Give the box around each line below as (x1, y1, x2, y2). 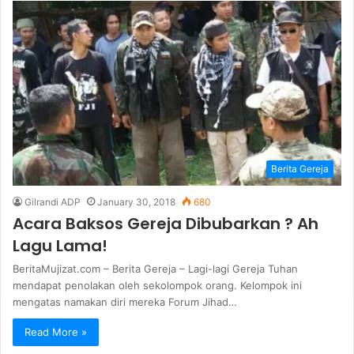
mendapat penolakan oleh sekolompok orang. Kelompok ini (13, 279, 302, 292)
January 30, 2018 (97, 196, 175, 209)
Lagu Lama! (13, 235, 107, 258)
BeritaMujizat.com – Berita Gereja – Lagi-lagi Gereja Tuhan (13, 262, 298, 276)
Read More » (24, 326, 87, 339)
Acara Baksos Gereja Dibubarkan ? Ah (13, 213, 318, 235)
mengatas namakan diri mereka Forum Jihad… (13, 296, 237, 309)
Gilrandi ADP (24, 196, 81, 209)
